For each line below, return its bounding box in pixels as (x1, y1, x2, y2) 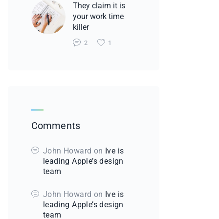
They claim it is (72, 1, 125, 11)
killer (72, 22, 89, 32)
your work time (72, 12, 124, 22)
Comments (31, 120, 80, 132)
